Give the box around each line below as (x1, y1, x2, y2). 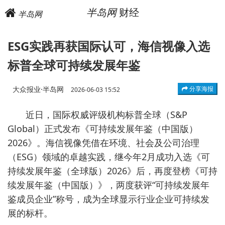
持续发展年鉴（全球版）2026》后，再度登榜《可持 (8, 165, 217, 177)
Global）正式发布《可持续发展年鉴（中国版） (8, 123, 198, 135)
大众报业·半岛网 (13, 84, 66, 94)
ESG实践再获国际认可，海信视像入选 (8, 38, 210, 54)
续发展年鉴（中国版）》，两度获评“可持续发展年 (8, 179, 209, 191)
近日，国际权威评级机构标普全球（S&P (26, 108, 187, 121)
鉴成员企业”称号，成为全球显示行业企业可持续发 (8, 193, 209, 205)
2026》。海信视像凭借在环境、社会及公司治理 (8, 137, 199, 149)
